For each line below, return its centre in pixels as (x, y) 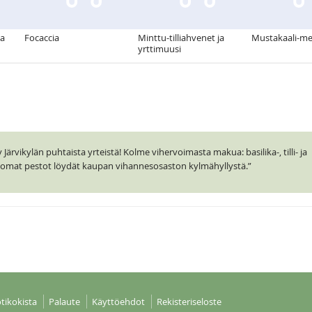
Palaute (64, 301)
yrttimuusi (159, 49)
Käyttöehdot (118, 301)
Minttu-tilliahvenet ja (181, 38)
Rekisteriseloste (189, 301)
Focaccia (42, 38)
